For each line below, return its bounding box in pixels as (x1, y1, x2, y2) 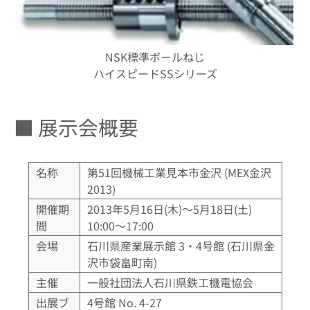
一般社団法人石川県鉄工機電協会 (86, 273, 253, 291)
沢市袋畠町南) (86, 253, 157, 271)
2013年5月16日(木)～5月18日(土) (86, 200, 252, 217)
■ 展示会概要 (14, 112, 138, 141)
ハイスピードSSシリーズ (93, 64, 217, 82)
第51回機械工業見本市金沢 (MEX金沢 (86, 163, 271, 181)
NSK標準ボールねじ (105, 48, 205, 65)
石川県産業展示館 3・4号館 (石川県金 (86, 237, 275, 254)
